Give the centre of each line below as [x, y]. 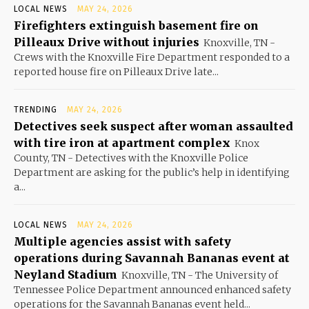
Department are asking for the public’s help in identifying [152, 172]
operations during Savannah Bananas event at [152, 258]
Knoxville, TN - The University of [200, 275]
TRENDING [36, 109]
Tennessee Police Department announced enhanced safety [152, 289]
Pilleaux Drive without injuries [107, 42]
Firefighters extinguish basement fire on [136, 25]
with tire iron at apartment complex [122, 142]
